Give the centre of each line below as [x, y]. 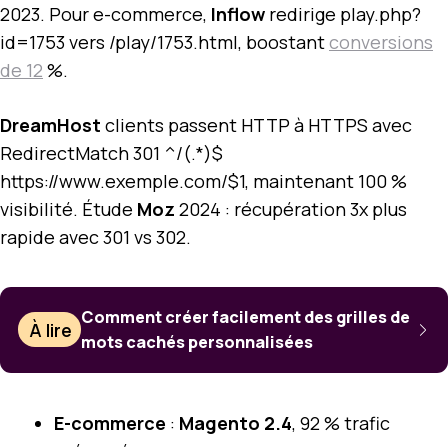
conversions [381, 41]
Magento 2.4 [235, 422]
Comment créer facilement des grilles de [246, 316]
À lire [51, 329]
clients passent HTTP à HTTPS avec [256, 124]
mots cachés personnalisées [197, 341]
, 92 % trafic [341, 422]
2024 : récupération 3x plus [291, 208]
